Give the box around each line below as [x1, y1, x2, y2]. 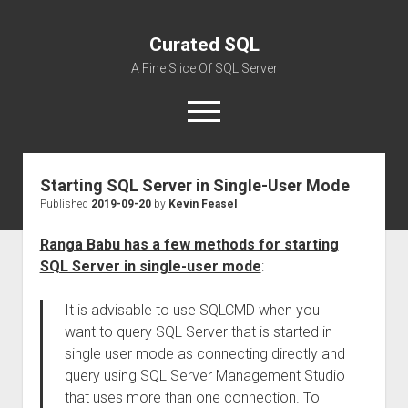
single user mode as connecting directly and [64, 345, 345, 362]
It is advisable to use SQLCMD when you [64, 301, 320, 319]
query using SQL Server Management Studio [64, 367, 345, 384]
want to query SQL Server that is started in [64, 323, 332, 341]
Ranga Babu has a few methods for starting [39, 236, 339, 253]
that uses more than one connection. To [64, 389, 320, 406]
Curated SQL [148, 34, 260, 56]
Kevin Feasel [168, 198, 237, 210]
